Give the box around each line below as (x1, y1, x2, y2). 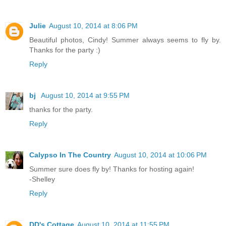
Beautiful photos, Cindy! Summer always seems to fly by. (29, 35, 221, 44)
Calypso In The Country (29, 150, 111, 159)
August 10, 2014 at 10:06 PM (114, 150, 207, 159)
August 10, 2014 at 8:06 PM (49, 21, 138, 30)
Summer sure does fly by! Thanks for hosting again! (29, 164, 194, 173)
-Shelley (29, 175, 55, 183)
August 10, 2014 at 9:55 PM (41, 91, 130, 99)
